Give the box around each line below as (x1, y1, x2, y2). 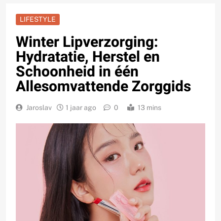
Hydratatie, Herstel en (16, 46, 160, 69)
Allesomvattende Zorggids (16, 76, 191, 98)
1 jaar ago (66, 104, 96, 112)
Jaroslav (26, 104, 52, 112)
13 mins (138, 104, 161, 112)
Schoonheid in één (16, 61, 139, 83)
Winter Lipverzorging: (16, 32, 158, 54)
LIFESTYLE (20, 15, 56, 24)
